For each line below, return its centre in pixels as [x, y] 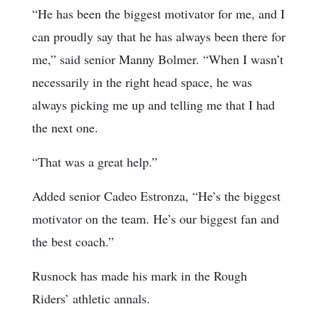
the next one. [65, 128]
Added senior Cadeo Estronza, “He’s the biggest [156, 196]
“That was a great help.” [95, 162]
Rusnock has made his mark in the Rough [140, 276]
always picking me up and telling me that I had [153, 105]
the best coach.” [73, 242]
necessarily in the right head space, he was [142, 82]
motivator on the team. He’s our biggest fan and [156, 219]
